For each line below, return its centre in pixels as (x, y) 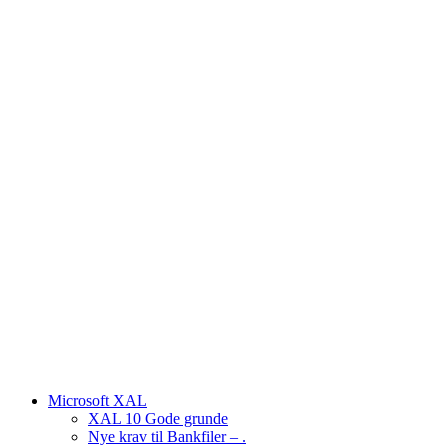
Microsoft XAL (97, 400)
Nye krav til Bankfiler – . (167, 436)
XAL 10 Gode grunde (158, 418)
